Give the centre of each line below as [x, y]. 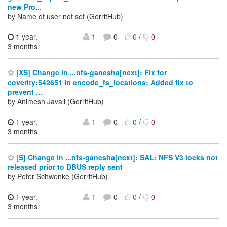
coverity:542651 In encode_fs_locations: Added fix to [100, 82]
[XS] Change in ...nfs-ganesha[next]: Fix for [90, 72]
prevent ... [25, 91]
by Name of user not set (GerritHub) [65, 16]
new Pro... [25, 7]
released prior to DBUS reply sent [65, 167]
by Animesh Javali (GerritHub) [56, 101]
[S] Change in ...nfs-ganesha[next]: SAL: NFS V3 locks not [116, 157]
